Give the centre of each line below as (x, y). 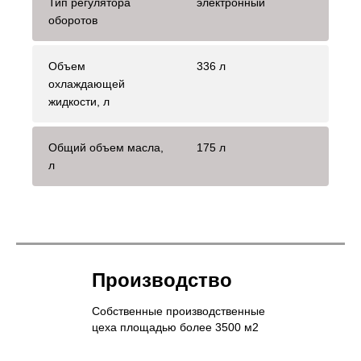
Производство (162, 280)
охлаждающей (87, 84)
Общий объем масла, (106, 148)
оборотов (73, 21)
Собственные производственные (178, 311)
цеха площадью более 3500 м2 (175, 328)
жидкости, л (79, 102)
